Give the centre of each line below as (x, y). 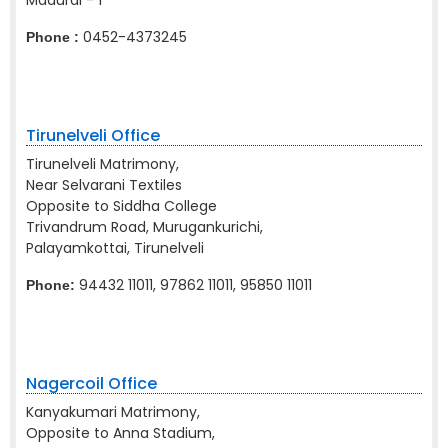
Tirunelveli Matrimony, (102, 164)
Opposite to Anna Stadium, (120, 433)
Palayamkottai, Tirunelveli (115, 248)
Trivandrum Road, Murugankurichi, (144, 227)
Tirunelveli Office (93, 135)
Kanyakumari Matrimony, (113, 412)
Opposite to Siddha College (121, 206)
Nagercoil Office (91, 383)
